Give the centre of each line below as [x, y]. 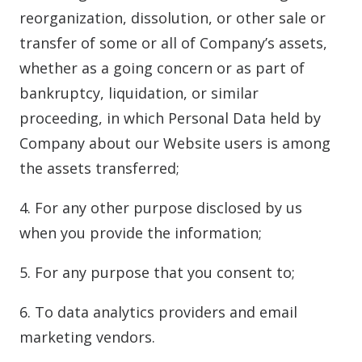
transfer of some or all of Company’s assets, [173, 43]
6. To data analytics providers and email [158, 312]
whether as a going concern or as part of [162, 68]
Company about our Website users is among [175, 143]
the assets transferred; [99, 168]
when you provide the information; [141, 233]
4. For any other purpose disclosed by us [161, 208]
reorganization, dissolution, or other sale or [173, 18]
